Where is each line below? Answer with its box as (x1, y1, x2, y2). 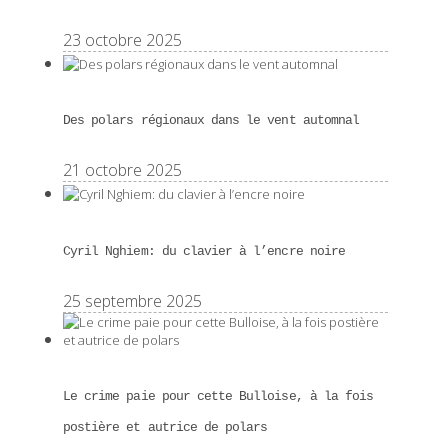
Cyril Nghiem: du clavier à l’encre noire (63, 243, 345, 259)
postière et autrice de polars (63, 419, 268, 435)
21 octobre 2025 (63, 159, 182, 182)
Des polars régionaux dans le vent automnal (63, 113, 360, 129)
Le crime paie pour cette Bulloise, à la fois (63, 388, 374, 404)
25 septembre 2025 (63, 289, 202, 312)
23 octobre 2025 (63, 29, 182, 52)
